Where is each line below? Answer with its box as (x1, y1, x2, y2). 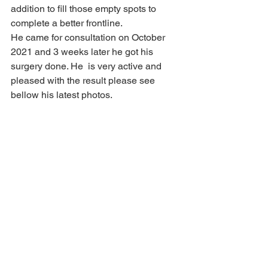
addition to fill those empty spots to (11, 3, 159, 14)
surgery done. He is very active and (11, 60, 164, 72)
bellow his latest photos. (11, 89, 122, 100)
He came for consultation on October (11, 32, 167, 43)
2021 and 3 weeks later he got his (11, 46, 156, 57)
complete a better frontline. (11, 17, 132, 29)
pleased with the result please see (11, 75, 157, 86)
